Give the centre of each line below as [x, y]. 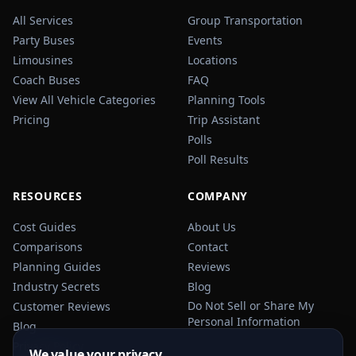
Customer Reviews [62, 306]
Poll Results [218, 159]
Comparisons [48, 247]
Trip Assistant [224, 120]
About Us [212, 227]
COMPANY [218, 196]
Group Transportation [245, 20]
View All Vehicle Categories [84, 100]
